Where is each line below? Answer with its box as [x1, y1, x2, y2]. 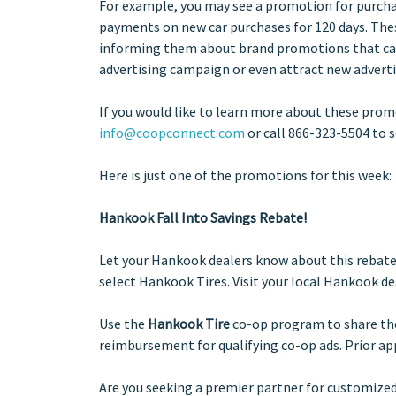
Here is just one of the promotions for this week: [99, 165, 392, 184]
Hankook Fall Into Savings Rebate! [99, 208, 307, 226]
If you [99, 102, 135, 120]
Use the [99, 314, 148, 332]
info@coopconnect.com [99, 123, 245, 141]
